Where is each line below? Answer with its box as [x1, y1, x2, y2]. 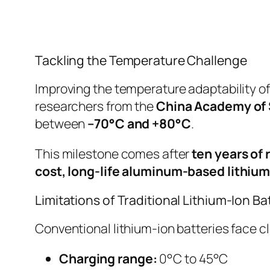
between [35, 115, 88, 133]
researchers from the [35, 97, 156, 115]
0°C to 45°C [157, 250, 228, 268]
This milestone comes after [35, 145, 192, 163]
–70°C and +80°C [87, 115, 191, 133]
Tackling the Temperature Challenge [35, 51, 247, 69]
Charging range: [59, 250, 157, 268]
